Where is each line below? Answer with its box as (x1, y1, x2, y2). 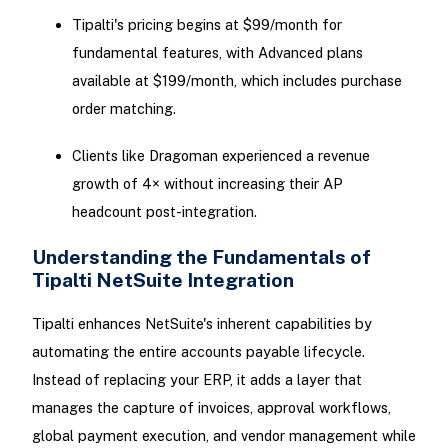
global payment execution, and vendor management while (31, 427, 416, 445)
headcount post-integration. (71, 202, 257, 220)
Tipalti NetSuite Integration (31, 267, 294, 291)
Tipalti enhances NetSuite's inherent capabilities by (31, 315, 372, 333)
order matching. (71, 99, 176, 117)
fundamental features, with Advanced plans (71, 43, 363, 61)
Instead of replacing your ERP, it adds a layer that (31, 371, 362, 389)
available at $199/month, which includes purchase (71, 71, 402, 89)
